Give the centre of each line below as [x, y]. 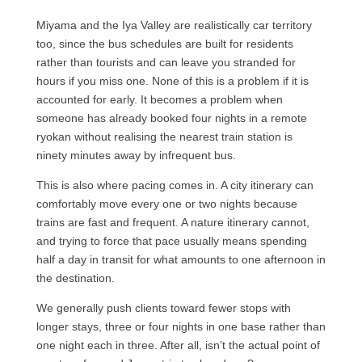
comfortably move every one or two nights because [166, 203]
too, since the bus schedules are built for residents [164, 43]
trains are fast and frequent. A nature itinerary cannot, [173, 222]
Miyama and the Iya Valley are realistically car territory [174, 25]
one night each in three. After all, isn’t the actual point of [178, 345]
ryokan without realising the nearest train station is [164, 136]
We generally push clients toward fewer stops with [163, 307]
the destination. [77, 278]
